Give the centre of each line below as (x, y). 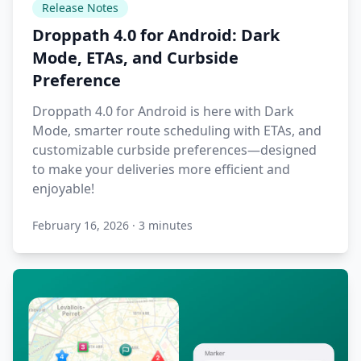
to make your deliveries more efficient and (161, 170)
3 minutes (166, 226)
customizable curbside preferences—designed (174, 150)
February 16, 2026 (81, 226)
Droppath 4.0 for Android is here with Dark (163, 112)
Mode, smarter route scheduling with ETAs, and (177, 131)
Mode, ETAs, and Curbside (135, 58)
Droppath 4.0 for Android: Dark (156, 35)
